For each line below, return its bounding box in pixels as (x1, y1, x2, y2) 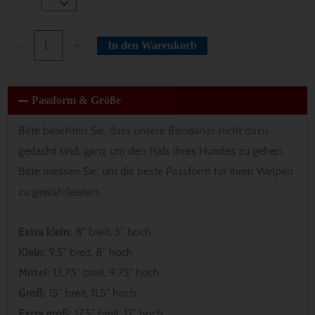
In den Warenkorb (108, 39, 198, 52)
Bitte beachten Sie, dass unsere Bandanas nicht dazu (18, 123, 268, 137)
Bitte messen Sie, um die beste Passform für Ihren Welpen (18, 164, 293, 178)
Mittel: (18, 265, 50, 279)
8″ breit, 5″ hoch (72, 224, 151, 238)
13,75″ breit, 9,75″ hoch (50, 265, 160, 279)
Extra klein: (18, 224, 72, 238)
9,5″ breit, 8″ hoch (46, 245, 133, 259)
